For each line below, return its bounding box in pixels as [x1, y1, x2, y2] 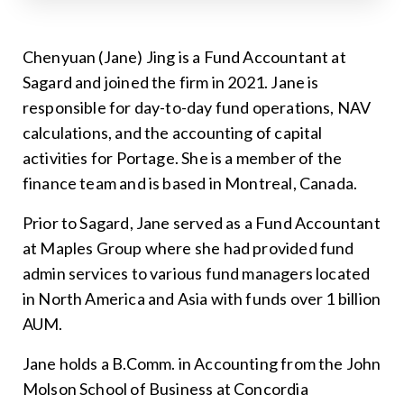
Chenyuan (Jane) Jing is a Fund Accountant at [22, 47, 346, 68]
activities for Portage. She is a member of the [22, 148, 343, 169]
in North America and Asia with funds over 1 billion [22, 289, 381, 309]
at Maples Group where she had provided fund [22, 238, 354, 259]
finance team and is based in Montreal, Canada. [22, 173, 358, 194]
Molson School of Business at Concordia [22, 379, 308, 399]
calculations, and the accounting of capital [22, 123, 323, 143]
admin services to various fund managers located [22, 263, 371, 284]
